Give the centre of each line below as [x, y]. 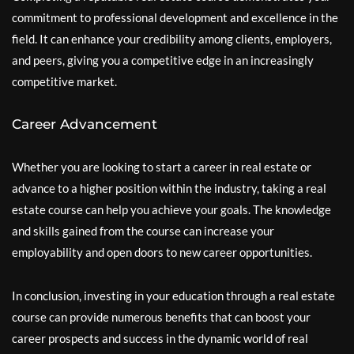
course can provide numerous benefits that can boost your [161, 317]
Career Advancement [85, 124]
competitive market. [64, 81]
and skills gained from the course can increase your [143, 231]
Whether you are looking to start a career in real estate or [162, 167]
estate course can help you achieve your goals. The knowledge [171, 209]
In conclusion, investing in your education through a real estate [173, 296]
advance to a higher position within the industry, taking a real [169, 188]
